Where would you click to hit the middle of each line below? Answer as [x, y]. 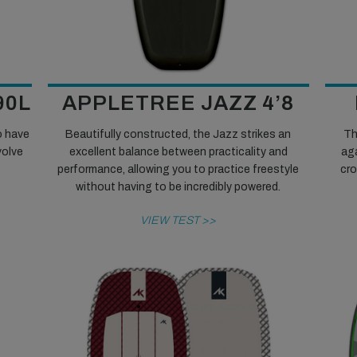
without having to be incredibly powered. [178, 186]
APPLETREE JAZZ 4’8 [178, 102]
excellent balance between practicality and [178, 151]
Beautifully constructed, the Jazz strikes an [178, 134]
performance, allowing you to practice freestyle [178, 169]
